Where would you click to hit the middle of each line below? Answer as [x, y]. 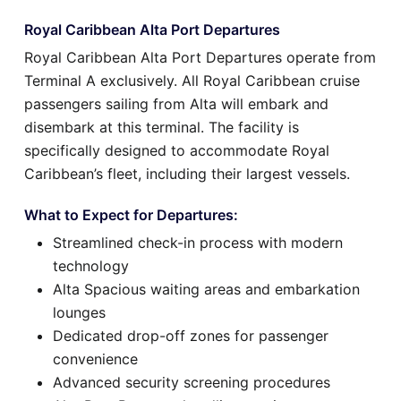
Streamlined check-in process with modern [198, 243]
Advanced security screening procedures [192, 383]
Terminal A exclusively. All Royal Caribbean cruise [192, 81]
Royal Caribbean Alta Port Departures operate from [200, 58]
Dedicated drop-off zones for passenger [191, 336]
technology [91, 266]
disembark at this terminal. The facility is [162, 128]
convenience [95, 359]
